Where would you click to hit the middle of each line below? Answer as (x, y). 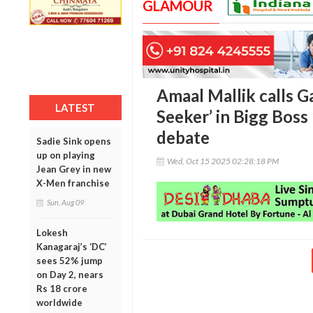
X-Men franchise (73, 183)
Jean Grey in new (74, 169)
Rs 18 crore (62, 288)
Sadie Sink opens (74, 141)
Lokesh (52, 232)
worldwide (59, 302)
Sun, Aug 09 (65, 202)
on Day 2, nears (70, 274)
